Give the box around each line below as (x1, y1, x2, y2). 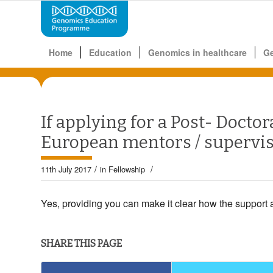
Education (89, 46, 132, 58)
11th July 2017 (41, 163, 91, 175)
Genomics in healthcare (148, 46, 247, 58)
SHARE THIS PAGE (41, 238, 122, 250)
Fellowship (108, 163, 145, 175)
